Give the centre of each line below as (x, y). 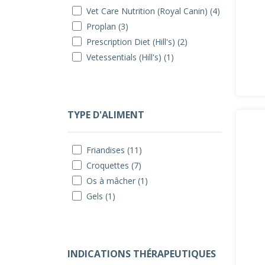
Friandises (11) (114, 150)
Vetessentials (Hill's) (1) (130, 57)
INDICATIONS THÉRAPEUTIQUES (142, 254)
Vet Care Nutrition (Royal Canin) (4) (153, 11)
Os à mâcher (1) (117, 181)
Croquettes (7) (114, 165)
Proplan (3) (107, 26)
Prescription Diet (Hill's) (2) (137, 42)
